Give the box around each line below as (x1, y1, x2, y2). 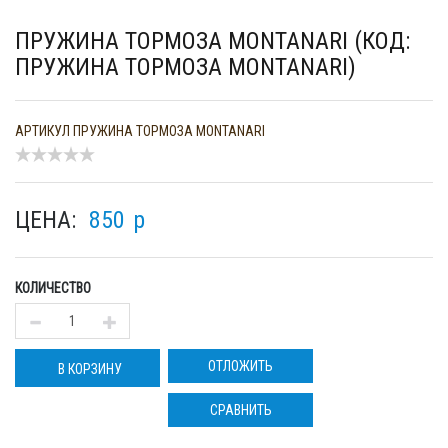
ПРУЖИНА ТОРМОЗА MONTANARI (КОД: (15, 27, 410, 55)
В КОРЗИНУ (58, 361, 122, 377)
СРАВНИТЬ (209, 402, 272, 418)
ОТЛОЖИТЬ (208, 358, 273, 374)
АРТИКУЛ (15, 123, 70, 139)
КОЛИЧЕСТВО (15, 280, 91, 296)
